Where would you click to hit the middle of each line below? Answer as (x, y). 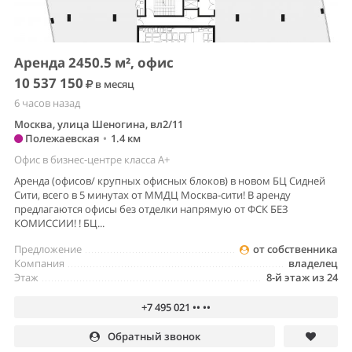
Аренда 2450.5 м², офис (94, 62)
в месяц (114, 84)
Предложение (48, 249)
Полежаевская (61, 138)
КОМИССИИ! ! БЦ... (59, 223)
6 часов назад (47, 103)
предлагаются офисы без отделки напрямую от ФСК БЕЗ (151, 209)
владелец (313, 263)
